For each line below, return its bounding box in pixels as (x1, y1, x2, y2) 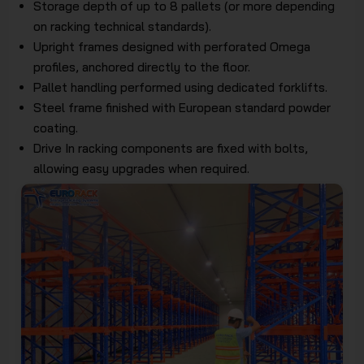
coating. (33, 119, 79, 136)
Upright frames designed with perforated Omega (33, 38, 311, 54)
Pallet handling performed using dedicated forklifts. (33, 79, 328, 95)
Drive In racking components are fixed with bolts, (33, 140, 309, 156)
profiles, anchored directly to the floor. (33, 58, 251, 75)
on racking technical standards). (33, 18, 212, 34)
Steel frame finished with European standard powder (33, 99, 331, 115)
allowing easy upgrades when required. (33, 160, 250, 176)
